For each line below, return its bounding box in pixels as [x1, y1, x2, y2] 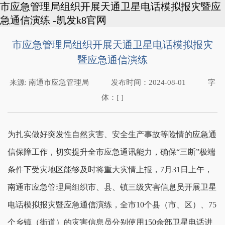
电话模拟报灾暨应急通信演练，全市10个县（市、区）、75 [8, 200, 216, 209]
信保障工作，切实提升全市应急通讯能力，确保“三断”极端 [8, 148, 215, 156]
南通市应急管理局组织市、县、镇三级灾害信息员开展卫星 [8, 183, 216, 191]
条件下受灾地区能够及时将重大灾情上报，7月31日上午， [8, 165, 212, 174]
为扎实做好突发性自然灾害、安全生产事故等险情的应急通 [8, 130, 216, 139]
